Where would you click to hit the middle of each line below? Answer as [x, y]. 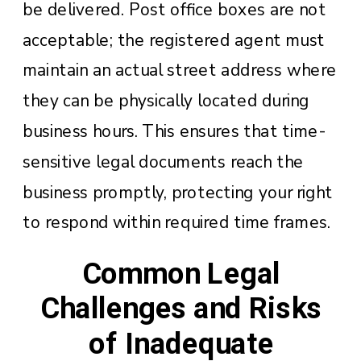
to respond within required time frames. [177, 223]
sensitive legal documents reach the [163, 162]
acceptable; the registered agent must [174, 40]
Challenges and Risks [181, 308]
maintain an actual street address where [180, 71]
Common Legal [181, 274]
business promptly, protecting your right [178, 192]
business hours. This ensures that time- [174, 131]
